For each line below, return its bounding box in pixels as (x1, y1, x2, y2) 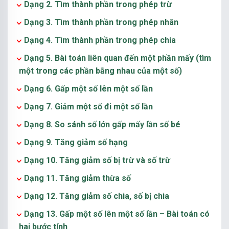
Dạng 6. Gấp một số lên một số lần (24, 84, 153, 94)
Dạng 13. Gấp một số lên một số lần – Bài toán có (24, 209, 210, 219)
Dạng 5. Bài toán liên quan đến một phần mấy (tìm (24, 53, 211, 63)
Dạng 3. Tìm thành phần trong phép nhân (24, 17, 178, 27)
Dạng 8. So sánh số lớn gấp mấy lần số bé (24, 120, 180, 129)
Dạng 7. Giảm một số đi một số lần (24, 102, 153, 111)
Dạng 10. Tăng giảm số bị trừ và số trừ (24, 155, 170, 165)
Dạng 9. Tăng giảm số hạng (24, 138, 128, 147)
